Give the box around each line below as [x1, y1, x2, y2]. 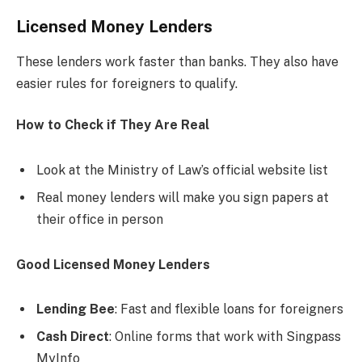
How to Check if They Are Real [16, 117, 209, 133]
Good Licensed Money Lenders [16, 256, 210, 272]
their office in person [36, 212, 163, 228]
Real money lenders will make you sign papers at [36, 190, 329, 206]
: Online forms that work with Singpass [109, 329, 341, 345]
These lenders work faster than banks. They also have [16, 53, 339, 69]
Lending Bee [36, 301, 115, 318]
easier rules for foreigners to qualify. [16, 75, 238, 91]
